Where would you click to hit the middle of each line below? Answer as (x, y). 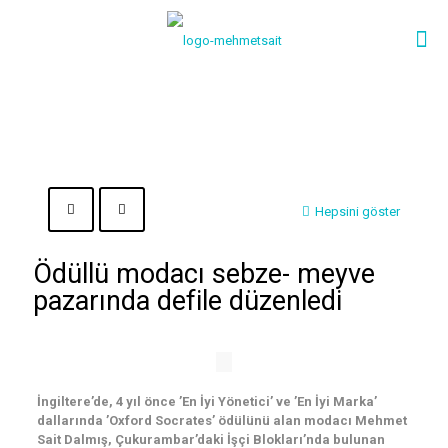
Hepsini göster (357, 211)
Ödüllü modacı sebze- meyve (204, 274)
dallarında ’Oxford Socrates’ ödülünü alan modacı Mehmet (221, 420)
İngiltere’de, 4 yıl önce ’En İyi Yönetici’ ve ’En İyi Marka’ (206, 401)
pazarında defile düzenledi (187, 301)
